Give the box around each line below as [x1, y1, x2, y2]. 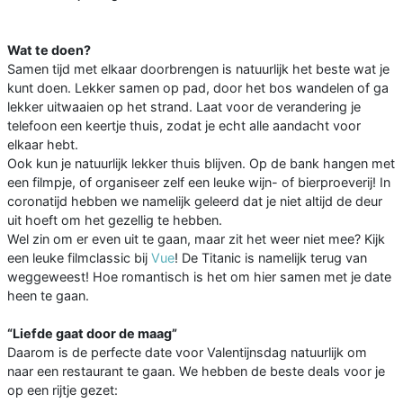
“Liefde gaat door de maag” [7, 325, 177, 341]
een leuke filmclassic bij [7, 249, 151, 265]
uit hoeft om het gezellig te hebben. [7, 211, 222, 228]
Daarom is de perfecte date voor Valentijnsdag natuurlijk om [7, 344, 367, 360]
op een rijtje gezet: [7, 381, 118, 398]
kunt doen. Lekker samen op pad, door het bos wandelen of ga [7, 79, 389, 95]
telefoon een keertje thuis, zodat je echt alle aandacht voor [7, 117, 361, 133]
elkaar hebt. [7, 136, 78, 152]
